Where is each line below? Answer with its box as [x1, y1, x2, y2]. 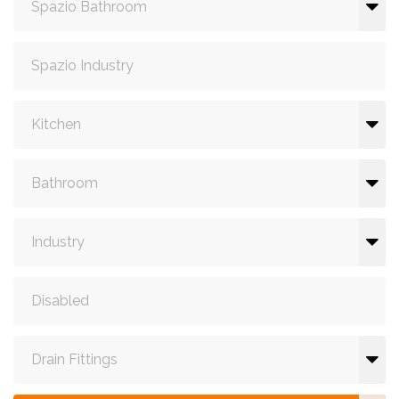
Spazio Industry [31, 57, 134, 75]
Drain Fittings [31, 351, 118, 369]
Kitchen [31, 116, 81, 134]
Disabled [31, 292, 89, 310]
